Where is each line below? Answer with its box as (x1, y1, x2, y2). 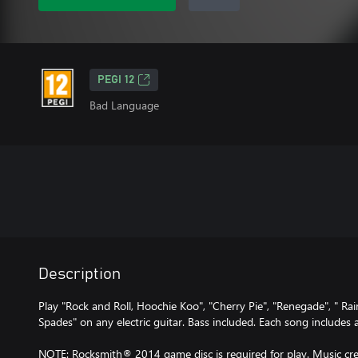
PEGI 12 (97, 74, 134, 86)
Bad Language (89, 97, 159, 113)
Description (38, 266, 121, 282)
